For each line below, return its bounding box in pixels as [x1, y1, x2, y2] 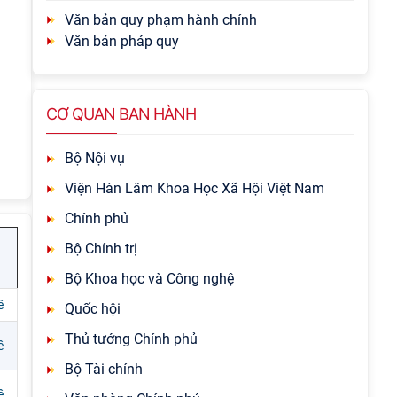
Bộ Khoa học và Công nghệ [65, 270, 234, 287]
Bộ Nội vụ [65, 150, 125, 167]
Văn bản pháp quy [65, 33, 179, 50]
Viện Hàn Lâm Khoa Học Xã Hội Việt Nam [65, 180, 324, 197]
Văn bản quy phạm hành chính [65, 12, 257, 28]
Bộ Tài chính [65, 361, 143, 378]
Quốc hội [65, 300, 121, 317]
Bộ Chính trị [65, 240, 137, 257]
